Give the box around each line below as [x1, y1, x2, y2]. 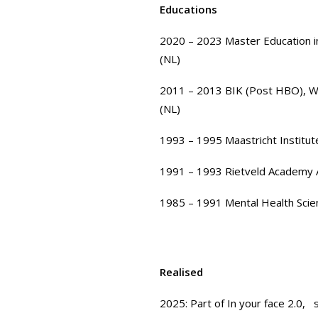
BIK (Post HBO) [225, 83, 303, 97]
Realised [160, 265, 203, 279]
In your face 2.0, [227, 296, 308, 310]
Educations [160, 2, 217, 16]
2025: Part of [160, 296, 227, 310]
